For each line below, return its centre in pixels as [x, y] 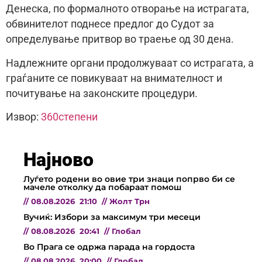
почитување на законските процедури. [102, 93]
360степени [69, 117]
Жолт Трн [130, 202]
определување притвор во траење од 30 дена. [120, 39]
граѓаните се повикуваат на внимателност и [114, 78]
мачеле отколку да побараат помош [102, 187]
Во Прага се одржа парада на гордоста [109, 247]
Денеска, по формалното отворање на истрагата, [127, 9]
